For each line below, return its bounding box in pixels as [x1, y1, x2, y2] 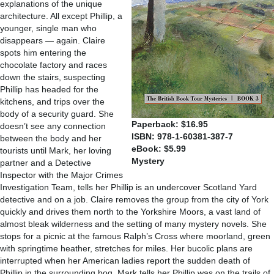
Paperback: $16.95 [131, 119, 208, 129]
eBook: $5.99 [131, 144, 186, 154]
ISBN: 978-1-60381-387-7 [131, 131, 233, 141]
